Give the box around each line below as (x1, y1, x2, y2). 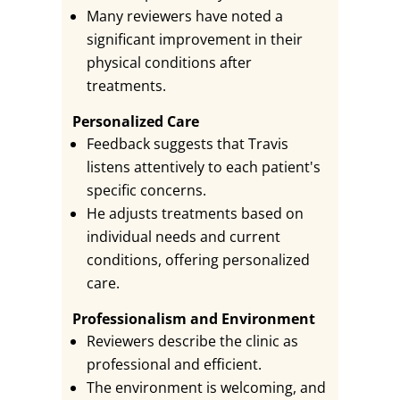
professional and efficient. (86, 354, 262, 374)
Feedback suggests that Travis (86, 134, 288, 154)
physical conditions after (86, 53, 252, 72)
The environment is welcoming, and (86, 378, 326, 397)
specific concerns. (86, 180, 206, 200)
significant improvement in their (86, 29, 303, 49)
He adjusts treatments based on (86, 204, 304, 223)
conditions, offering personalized (86, 250, 310, 270)
